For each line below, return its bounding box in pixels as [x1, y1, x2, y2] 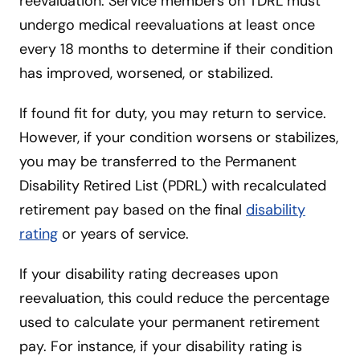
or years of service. [58, 223, 189, 243]
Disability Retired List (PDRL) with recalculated [19, 175, 326, 195]
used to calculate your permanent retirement [19, 312, 320, 332]
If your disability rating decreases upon [19, 264, 278, 284]
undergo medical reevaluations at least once [19, 14, 315, 35]
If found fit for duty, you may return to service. [19, 103, 326, 123]
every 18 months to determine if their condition [19, 39, 333, 59]
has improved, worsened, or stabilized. [19, 63, 277, 83]
